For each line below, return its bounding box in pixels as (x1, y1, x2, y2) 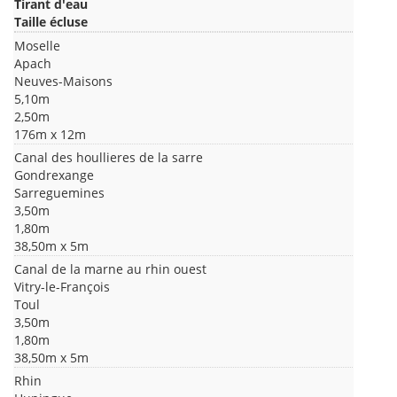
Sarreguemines (14, 184, 105, 202)
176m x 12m (14, 126, 86, 144)
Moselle (14, 37, 60, 55)
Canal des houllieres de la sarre (14, 149, 203, 167)
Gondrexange (14, 167, 94, 184)
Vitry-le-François (14, 278, 110, 296)
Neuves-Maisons (14, 73, 113, 90)
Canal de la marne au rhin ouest (14, 261, 206, 278)
